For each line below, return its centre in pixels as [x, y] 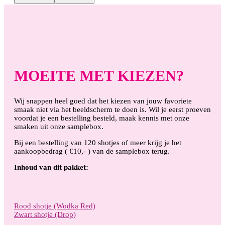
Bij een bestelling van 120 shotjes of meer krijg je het [98, 142]
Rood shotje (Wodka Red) [55, 206]
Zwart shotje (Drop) [45, 214]
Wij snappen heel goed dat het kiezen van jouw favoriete [103, 101]
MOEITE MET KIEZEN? [99, 75]
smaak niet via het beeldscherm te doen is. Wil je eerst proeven [113, 109]
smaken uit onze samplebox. [59, 126]
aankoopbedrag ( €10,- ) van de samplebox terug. [92, 151]
